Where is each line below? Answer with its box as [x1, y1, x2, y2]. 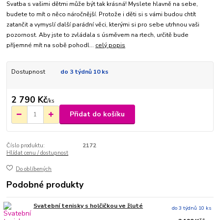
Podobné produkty [6, 179, 84, 191]
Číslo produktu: [6, 142, 45, 150]
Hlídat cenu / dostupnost [6, 149, 69, 157]
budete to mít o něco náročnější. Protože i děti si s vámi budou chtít [6, 10, 196, 19]
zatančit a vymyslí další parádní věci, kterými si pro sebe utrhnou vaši [6, 21, 200, 29]
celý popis [95, 41, 126, 50]
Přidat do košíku [70, 110, 125, 119]
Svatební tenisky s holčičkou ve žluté [33, 201, 143, 210]
